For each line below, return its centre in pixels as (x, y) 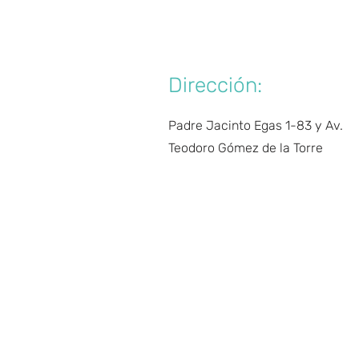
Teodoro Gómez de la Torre (246, 148)
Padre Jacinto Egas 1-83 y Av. (256, 125)
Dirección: (215, 85)
